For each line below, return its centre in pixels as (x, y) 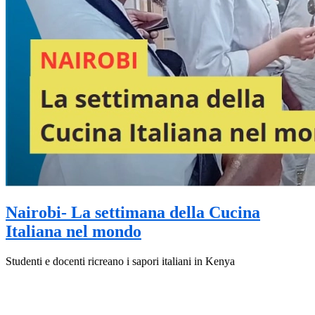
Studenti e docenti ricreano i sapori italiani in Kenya (120, 262)
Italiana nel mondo (73, 232)
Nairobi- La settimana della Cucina (133, 213)
